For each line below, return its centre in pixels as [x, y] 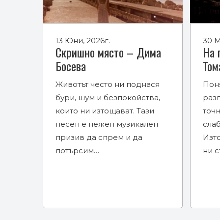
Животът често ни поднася [108, 84]
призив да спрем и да [99, 137]
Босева [71, 66]
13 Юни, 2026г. [83, 40]
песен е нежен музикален [107, 124]
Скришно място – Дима [108, 52]
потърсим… [77, 150]
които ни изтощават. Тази [105, 110]
